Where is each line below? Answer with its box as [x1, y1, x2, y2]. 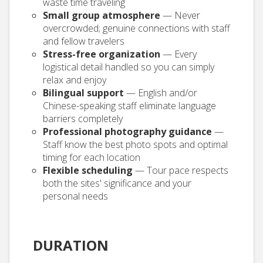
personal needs [43, 190, 108, 203]
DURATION [33, 235, 109, 255]
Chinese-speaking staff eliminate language [43, 99, 216, 112]
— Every [160, 48, 197, 60]
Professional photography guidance [43, 125, 212, 138]
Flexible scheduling [43, 164, 133, 177]
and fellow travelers [43, 35, 124, 48]
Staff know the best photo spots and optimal [43, 138, 228, 151]
